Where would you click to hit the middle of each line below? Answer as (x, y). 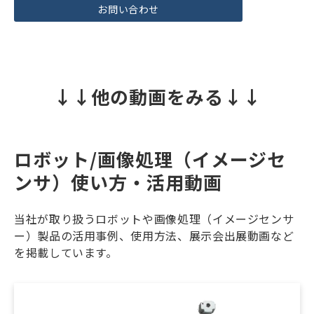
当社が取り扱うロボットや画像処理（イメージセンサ (154, 218)
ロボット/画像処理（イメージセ (150, 158)
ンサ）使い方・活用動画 (118, 182)
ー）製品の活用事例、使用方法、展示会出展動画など (154, 235)
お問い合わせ (128, 9)
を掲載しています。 (66, 252)
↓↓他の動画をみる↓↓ (157, 96)
